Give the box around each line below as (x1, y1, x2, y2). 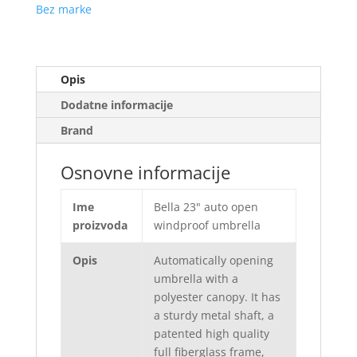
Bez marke (35, 2, 92, 18)
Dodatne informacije (60, 97, 173, 113)
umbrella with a (153, 271, 238, 287)
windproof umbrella (153, 218, 261, 233)
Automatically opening (153, 253, 273, 269)
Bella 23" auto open (153, 199, 258, 215)
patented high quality (153, 326, 269, 342)
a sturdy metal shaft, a (153, 308, 274, 324)
